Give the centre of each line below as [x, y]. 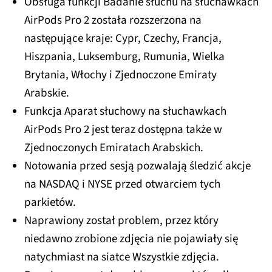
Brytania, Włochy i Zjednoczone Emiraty [121, 75]
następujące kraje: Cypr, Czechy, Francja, [123, 39]
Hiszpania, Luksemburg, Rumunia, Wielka [124, 57]
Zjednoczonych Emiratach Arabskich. [114, 148]
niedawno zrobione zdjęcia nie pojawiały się [131, 239]
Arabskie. [47, 93]
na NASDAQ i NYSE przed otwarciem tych [122, 185]
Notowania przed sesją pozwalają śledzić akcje [138, 166]
